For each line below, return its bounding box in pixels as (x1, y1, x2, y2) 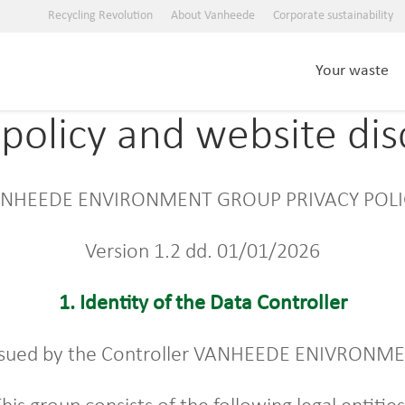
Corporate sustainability (273, 9, 393, 23)
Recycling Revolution (48, 9, 153, 23)
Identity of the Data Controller (79, 293, 347, 315)
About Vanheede (171, 9, 255, 23)
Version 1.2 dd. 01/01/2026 (85, 241, 320, 263)
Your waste (316, 62, 389, 80)
